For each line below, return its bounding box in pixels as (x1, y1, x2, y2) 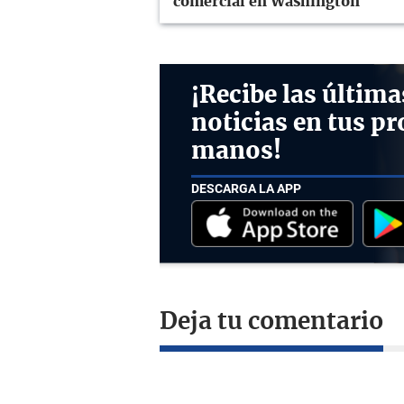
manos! (191, 139, 281, 163)
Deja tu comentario (160, 309, 383, 334)
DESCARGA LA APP (191, 181, 301, 197)
